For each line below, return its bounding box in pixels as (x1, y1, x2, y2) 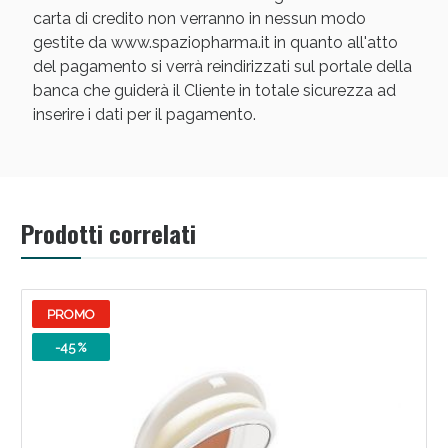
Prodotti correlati (20, 215, 196, 252)
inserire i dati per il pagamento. (32, 105, 256, 125)
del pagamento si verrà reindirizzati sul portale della (32, 57, 412, 77)
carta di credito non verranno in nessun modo (32, 9, 366, 29)
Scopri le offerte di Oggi (137, 144, 311, 163)
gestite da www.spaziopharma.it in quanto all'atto (32, 33, 398, 53)
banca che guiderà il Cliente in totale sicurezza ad (32, 81, 396, 101)
